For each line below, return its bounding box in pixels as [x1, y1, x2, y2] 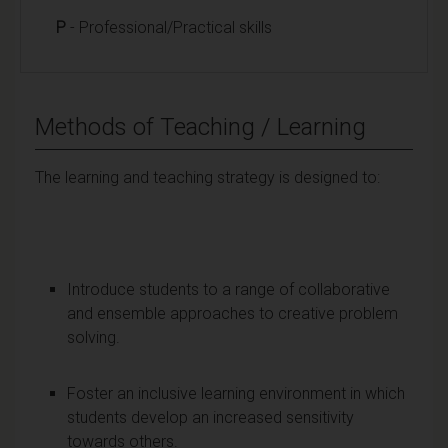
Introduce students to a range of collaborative [67, 279, 390, 299]
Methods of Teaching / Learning [35, 112, 366, 141]
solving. [67, 327, 120, 347]
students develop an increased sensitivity [67, 407, 354, 427]
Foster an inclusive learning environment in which [67, 383, 405, 403]
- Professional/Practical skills [66, 17, 272, 37]
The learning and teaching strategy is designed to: [35, 167, 380, 187]
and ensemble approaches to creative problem [67, 303, 398, 323]
